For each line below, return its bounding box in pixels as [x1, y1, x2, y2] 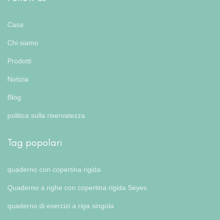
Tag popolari [7, 136, 62, 148]
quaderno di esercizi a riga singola [7, 201, 114, 210]
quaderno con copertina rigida [7, 165, 101, 173]
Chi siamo [7, 38, 38, 47]
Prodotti [7, 56, 31, 65]
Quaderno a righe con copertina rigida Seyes [7, 183, 147, 192]
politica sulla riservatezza [7, 111, 85, 119]
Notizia [7, 75, 28, 83]
